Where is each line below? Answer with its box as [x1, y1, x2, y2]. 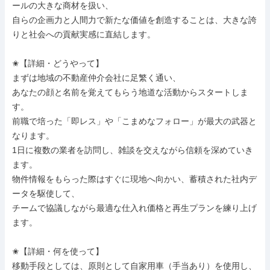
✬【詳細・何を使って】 [12, 246, 104, 256]
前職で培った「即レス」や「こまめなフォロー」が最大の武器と [12, 116, 257, 126]
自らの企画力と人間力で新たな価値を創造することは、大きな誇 [12, 15, 257, 25]
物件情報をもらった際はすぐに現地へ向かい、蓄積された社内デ [12, 174, 257, 184]
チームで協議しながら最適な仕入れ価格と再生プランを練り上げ [12, 203, 257, 213]
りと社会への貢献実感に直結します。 [12, 30, 155, 39]
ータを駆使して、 [12, 189, 80, 198]
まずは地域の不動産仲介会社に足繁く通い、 [12, 73, 181, 83]
